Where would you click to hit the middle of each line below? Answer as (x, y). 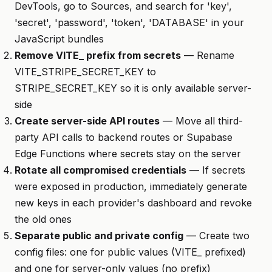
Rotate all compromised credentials (100, 170)
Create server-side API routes (87, 121)
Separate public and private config (99, 236)
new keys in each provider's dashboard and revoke (133, 203)
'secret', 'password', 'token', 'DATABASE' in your (129, 22)
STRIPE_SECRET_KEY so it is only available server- (133, 88)
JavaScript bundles (59, 39)
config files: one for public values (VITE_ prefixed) (130, 252)
